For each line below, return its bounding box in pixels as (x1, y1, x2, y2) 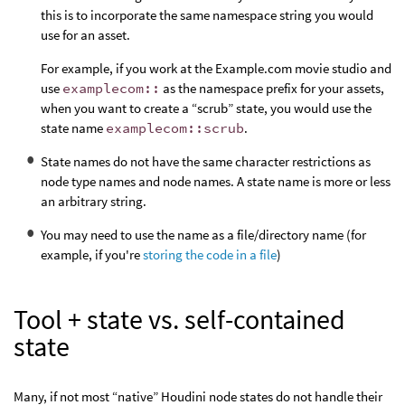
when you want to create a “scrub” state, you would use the (41, 99, 372, 118)
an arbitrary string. (41, 193, 146, 211)
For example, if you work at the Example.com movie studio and (41, 60, 391, 78)
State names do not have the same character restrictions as (41, 153, 371, 171)
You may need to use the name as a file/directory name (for (41, 226, 366, 244)
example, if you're (41, 246, 143, 264)
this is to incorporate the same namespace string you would (41, 6, 373, 24)
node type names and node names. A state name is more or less (41, 173, 391, 191)
